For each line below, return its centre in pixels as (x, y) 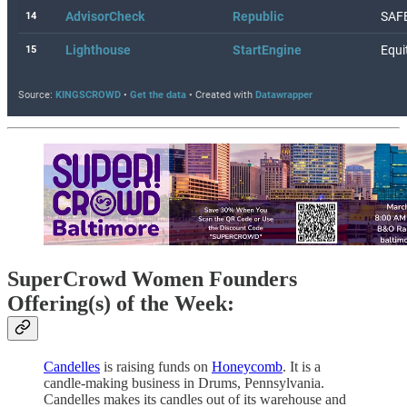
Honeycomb (247, 367)
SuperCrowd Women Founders (152, 279)
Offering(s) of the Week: (121, 304)
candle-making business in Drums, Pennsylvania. (184, 383)
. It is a (302, 367)
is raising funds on (156, 367)
